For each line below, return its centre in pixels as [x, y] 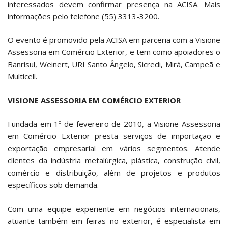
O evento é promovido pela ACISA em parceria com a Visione [114, 40]
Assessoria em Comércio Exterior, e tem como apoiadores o [114, 52]
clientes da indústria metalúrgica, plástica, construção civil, [114, 161]
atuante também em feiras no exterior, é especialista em [114, 221]
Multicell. [22, 77]
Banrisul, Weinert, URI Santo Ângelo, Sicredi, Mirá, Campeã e [114, 64]
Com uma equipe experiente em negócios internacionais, [114, 208]
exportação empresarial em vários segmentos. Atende [114, 148]
